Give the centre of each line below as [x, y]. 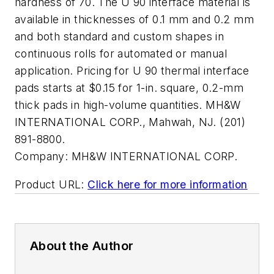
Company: [42, 156]
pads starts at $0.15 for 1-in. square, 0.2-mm [129, 88]
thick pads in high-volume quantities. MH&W [128, 105]
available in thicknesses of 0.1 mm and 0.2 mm [134, 19]
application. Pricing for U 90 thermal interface [132, 71]
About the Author [82, 246]
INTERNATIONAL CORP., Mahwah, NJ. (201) [130, 122]
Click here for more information [168, 184]
